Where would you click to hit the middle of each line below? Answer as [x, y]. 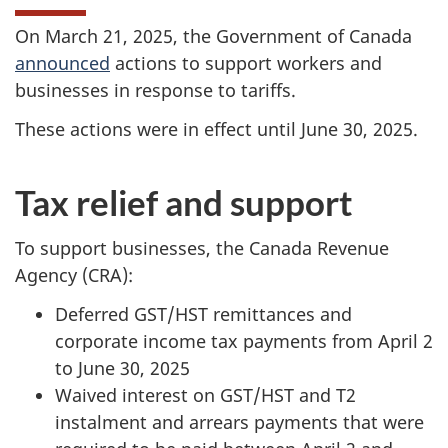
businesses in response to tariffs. [155, 90]
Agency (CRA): [74, 275]
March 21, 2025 [109, 36]
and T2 [325, 394]
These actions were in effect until [158, 128]
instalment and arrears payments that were [239, 421]
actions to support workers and [246, 63]
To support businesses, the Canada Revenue [202, 248]
